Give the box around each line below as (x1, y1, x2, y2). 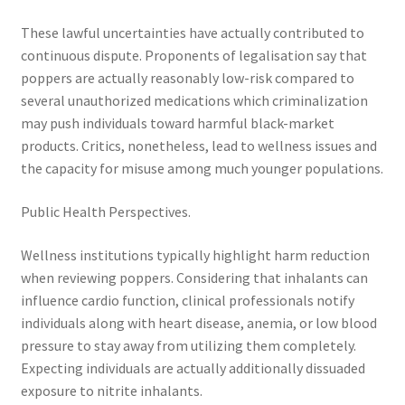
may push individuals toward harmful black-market (20, 114, 334, 133)
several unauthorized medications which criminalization (20, 91, 368, 110)
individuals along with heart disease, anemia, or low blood (20, 313, 377, 332)
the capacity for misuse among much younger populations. (20, 159, 383, 178)
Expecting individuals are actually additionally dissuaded (20, 358, 365, 377)
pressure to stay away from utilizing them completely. (20, 335, 356, 354)
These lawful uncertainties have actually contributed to (20, 24, 364, 42)
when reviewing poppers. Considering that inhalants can (20, 268, 368, 287)
